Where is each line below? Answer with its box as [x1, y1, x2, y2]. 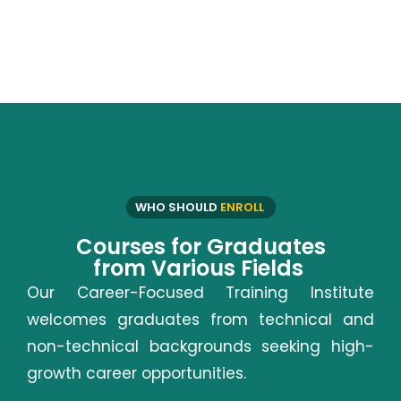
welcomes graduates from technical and [27, 308, 374, 330]
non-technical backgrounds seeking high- [27, 335, 374, 357]
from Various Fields [92, 252, 309, 283]
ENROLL [219, 198, 267, 216]
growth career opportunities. [27, 362, 246, 384]
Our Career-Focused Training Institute [27, 281, 374, 303]
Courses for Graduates [75, 231, 326, 261]
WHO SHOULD [134, 198, 220, 216]
